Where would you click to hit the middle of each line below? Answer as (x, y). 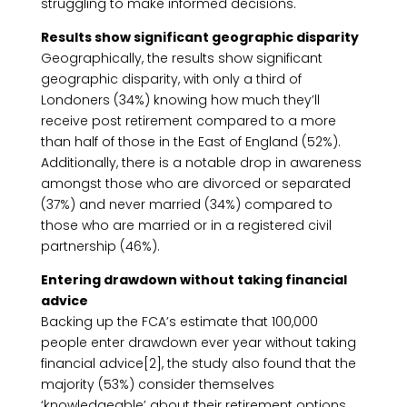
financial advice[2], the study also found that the (198, 363)
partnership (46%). (100, 246)
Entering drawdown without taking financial (194, 280)
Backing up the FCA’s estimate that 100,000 (179, 322)
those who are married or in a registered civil (186, 225)
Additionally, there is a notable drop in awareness (201, 163)
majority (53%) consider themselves (157, 384)
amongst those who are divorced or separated (195, 184)
